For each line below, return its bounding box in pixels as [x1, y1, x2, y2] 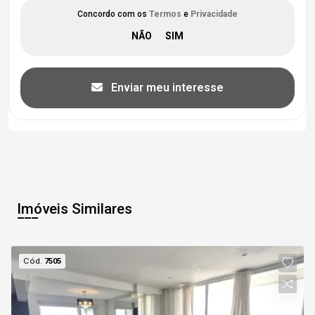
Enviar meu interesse [108, 80, 224, 94]
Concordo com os [77, 8, 149, 19]
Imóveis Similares [17, 200, 132, 217]
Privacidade [191, 8, 238, 19]
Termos [149, 8, 181, 19]
